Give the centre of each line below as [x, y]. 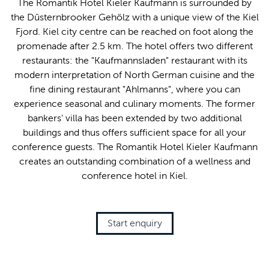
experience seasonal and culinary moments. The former [134, 103]
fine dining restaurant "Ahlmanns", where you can [134, 89]
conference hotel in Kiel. [134, 175]
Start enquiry [134, 223]
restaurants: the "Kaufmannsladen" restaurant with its [134, 60]
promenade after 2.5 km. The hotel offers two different [134, 46]
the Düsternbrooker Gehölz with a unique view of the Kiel [134, 17]
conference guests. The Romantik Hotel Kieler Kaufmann [134, 147]
